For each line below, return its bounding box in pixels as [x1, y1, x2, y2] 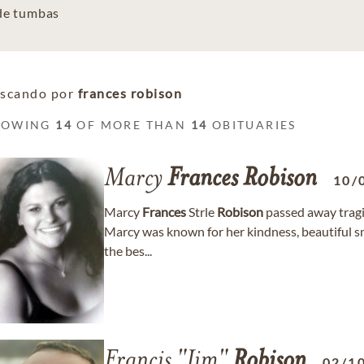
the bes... [104, 243, 152, 258]
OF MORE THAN [72, 118, 191, 132]
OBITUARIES [207, 118, 297, 132]
